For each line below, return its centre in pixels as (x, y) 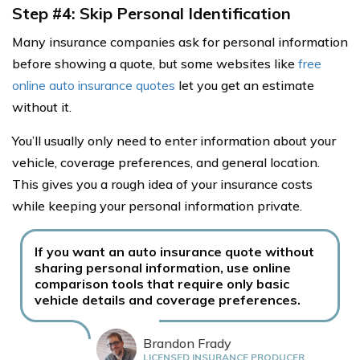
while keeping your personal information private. (157, 206)
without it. (42, 107)
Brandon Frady (187, 343)
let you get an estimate (245, 86)
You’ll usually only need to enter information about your (174, 141)
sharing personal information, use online (163, 268)
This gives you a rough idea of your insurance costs (162, 184)
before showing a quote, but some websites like (155, 64)
